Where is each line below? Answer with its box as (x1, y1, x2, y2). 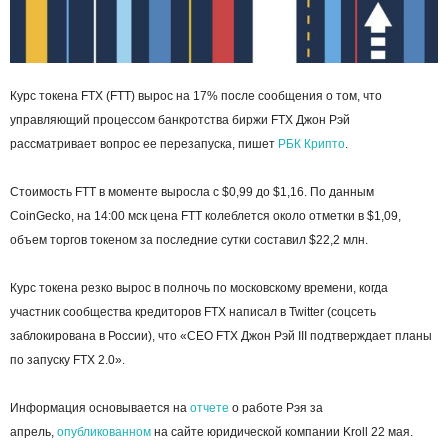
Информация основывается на (10, 401, 190, 416)
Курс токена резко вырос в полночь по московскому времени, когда (10, 281, 388, 296)
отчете (190, 401, 229, 416)
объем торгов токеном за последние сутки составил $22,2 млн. (10, 233, 368, 248)
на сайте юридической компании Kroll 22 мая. (151, 425, 413, 440)
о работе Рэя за (229, 401, 323, 416)
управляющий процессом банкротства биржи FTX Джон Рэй (10, 113, 350, 128)
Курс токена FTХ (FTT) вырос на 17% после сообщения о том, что (10, 89, 382, 104)
